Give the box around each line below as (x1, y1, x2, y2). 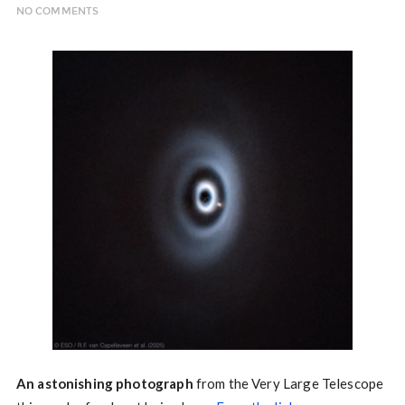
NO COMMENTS (15, 5, 99, 17)
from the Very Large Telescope (193, 375, 384, 392)
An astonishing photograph (15, 375, 193, 392)
